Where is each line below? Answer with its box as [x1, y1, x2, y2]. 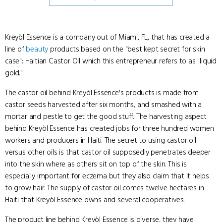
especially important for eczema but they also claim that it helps [5, 170, 209, 181]
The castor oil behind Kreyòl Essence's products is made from [5, 87, 199, 98]
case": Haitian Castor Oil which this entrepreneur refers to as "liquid [5, 55, 217, 66]
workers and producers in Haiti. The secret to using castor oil [5, 135, 196, 146]
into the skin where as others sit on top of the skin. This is [5, 159, 187, 169]
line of [5, 44, 26, 55]
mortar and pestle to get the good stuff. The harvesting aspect [5, 111, 207, 122]
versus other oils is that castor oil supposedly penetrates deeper [5, 147, 211, 158]
